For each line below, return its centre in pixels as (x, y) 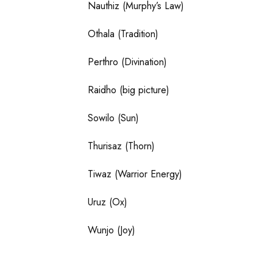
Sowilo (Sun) (114, 118)
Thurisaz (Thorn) (122, 146)
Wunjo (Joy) (112, 230)
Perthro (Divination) (128, 62)
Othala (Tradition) (123, 34)
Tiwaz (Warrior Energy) (135, 174)
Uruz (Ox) (108, 202)
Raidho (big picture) (129, 90)
